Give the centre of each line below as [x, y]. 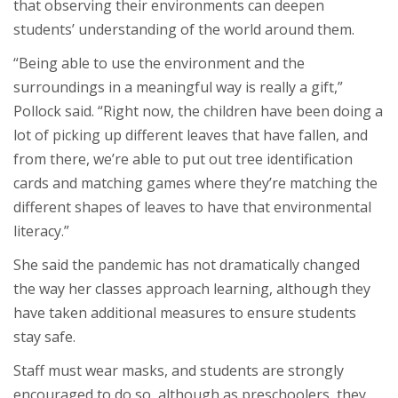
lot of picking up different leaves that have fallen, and [191, 135]
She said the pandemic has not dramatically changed [187, 264]
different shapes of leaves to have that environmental [192, 207]
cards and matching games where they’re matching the [195, 183]
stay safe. [44, 336]
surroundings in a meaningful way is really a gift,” [178, 87]
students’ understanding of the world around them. [184, 29]
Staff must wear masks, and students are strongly [179, 370]
